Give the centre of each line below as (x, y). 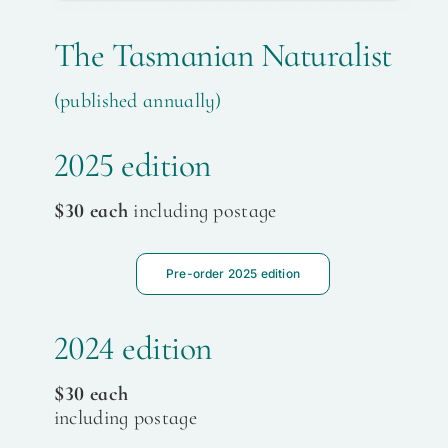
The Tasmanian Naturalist (222, 55)
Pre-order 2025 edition (232, 274)
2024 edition (132, 348)
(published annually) (137, 100)
